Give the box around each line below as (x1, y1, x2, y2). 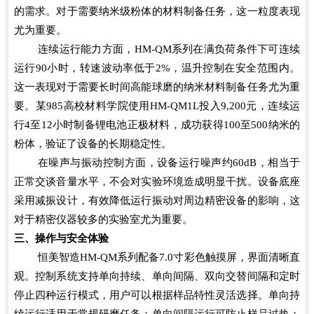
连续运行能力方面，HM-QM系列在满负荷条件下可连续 (38, 43, 300, 55)
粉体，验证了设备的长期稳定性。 (14, 137, 172, 149)
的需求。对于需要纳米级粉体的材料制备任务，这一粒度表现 (14, 5, 300, 17)
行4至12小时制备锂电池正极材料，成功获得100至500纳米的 (14, 118, 300, 130)
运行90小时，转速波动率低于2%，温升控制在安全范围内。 (14, 62, 300, 74)
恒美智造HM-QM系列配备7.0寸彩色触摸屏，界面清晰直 (38, 251, 300, 263)
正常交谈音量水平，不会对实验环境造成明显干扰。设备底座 (14, 175, 300, 187)
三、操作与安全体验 (14, 232, 109, 244)
